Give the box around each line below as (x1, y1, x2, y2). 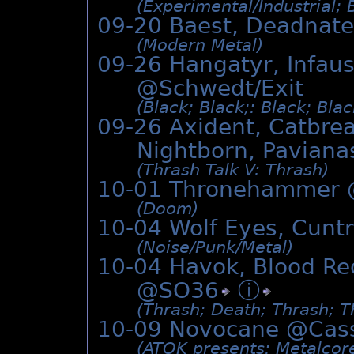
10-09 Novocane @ (97, 316, 308, 343)
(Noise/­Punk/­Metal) (137, 238, 293, 258)
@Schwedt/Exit (137, 75, 303, 102)
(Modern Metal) (137, 36, 263, 55)
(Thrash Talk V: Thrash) (137, 160, 329, 180)
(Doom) (137, 199, 198, 219)
